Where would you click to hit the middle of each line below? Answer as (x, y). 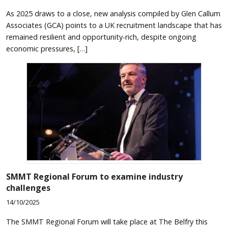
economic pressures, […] (47, 48)
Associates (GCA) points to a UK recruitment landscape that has (114, 25)
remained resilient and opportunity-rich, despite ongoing (101, 37)
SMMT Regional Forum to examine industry (94, 176)
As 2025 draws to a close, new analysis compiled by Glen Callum (113, 13)
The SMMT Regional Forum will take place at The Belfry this (107, 221)
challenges (28, 188)
